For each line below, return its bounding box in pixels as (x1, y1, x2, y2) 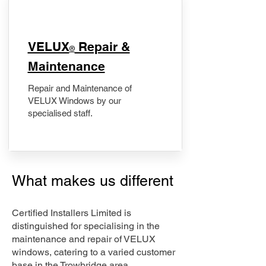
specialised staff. (27, 108, 93, 118)
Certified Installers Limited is (12, 207, 131, 218)
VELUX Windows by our (27, 96, 121, 106)
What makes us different (12, 172, 178, 189)
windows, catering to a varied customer (12, 246, 175, 258)
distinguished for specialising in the (12, 220, 160, 232)
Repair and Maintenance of (27, 83, 132, 93)
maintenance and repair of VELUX (12, 233, 156, 245)
